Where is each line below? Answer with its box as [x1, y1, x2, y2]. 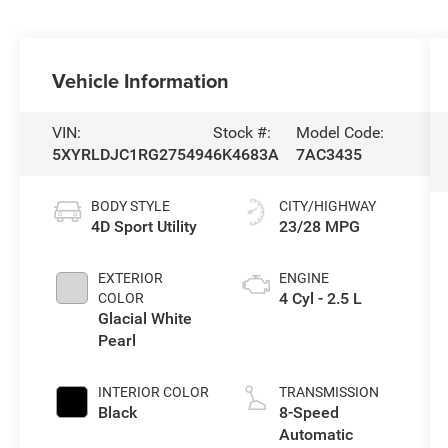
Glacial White [98, 308, 193, 328]
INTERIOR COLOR [98, 383, 210, 400]
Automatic [278, 424, 353, 444]
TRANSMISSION [278, 383, 379, 400]
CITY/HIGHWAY [278, 197, 376, 214]
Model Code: [295, 122, 384, 142]
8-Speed [278, 402, 339, 422]
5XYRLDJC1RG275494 [52, 144, 214, 164]
